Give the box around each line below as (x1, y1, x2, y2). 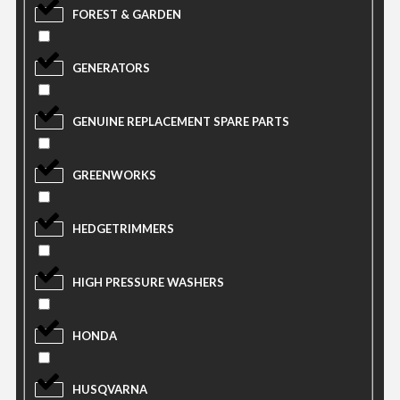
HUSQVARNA (72, 382, 147, 397)
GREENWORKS (72, 168, 156, 183)
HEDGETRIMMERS (72, 221, 174, 237)
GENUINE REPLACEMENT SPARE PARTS (72, 114, 289, 129)
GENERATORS (72, 61, 150, 76)
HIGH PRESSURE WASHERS (72, 275, 224, 290)
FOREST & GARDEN (72, 7, 181, 22)
